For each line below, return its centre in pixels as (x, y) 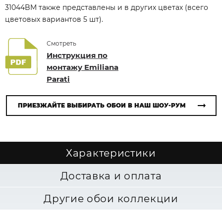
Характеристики (111, 153)
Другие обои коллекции (111, 199)
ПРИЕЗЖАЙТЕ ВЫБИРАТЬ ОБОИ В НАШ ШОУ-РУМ (102, 105)
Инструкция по (77, 55)
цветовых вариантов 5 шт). (54, 19)
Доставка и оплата (111, 176)
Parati (58, 79)
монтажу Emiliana (83, 67)
